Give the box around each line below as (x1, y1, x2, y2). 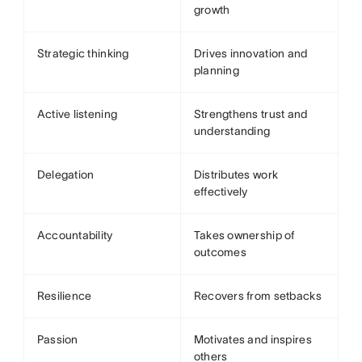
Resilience (36, 289, 92, 302)
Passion (36, 333, 78, 346)
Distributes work (193, 168, 279, 181)
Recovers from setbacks (193, 289, 322, 302)
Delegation (36, 168, 95, 181)
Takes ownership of (193, 229, 295, 242)
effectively (193, 185, 248, 198)
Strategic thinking (36, 47, 129, 60)
